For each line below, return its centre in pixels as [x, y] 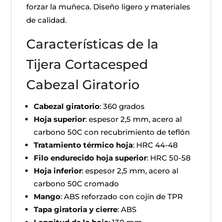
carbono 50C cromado [77, 184]
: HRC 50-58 [169, 158]
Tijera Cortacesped [87, 64]
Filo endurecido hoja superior [90, 158]
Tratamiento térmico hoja [83, 145]
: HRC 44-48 [156, 145]
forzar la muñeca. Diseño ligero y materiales [109, 7]
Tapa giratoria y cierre [76, 209]
